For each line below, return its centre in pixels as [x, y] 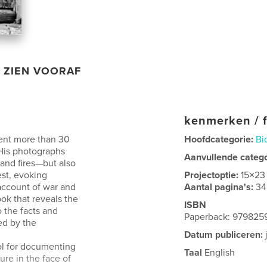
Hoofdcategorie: [219, 139]
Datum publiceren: [224, 235]
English [219, 252]
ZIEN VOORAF [43, 71]
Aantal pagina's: [220, 187]
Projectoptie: [213, 175]
